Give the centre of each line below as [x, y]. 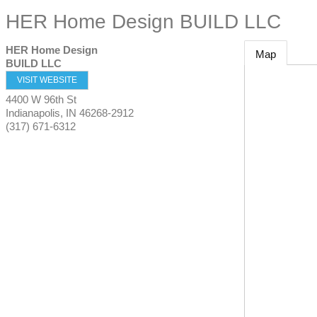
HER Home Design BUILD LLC [143, 22]
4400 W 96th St [41, 99]
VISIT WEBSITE [47, 80]
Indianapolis [33, 113]
